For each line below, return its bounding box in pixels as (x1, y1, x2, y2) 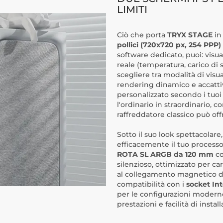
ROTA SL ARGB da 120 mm (117, 150, 214, 159)
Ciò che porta (117, 30, 167, 39)
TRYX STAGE (167, 30, 213, 39)
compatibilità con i (117, 180, 186, 189)
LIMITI (117, 3, 147, 15)
